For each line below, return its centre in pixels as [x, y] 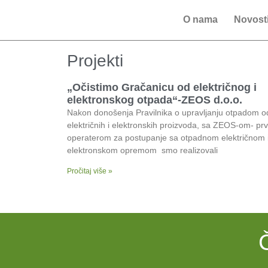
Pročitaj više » [90, 171]
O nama [200, 19]
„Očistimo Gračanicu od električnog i [162, 87]
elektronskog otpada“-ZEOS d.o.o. [155, 100]
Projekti [95, 61]
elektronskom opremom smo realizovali [142, 150]
